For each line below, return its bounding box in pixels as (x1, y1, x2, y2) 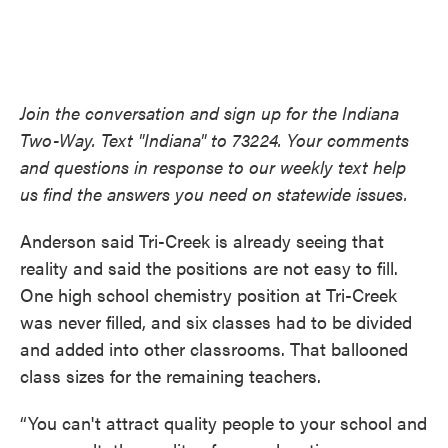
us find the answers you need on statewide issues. (20, 181, 408, 206)
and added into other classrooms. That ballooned (20, 336, 408, 361)
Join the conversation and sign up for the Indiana (20, 100, 399, 125)
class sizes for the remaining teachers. (20, 363, 321, 388)
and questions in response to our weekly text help (20, 154, 406, 179)
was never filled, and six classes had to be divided (20, 309, 412, 334)
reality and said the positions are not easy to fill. (20, 255, 398, 280)
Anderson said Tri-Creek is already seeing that (20, 228, 384, 253)
